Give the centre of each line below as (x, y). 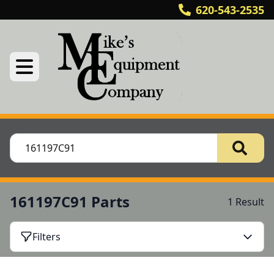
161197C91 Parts (70, 202)
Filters (46, 237)
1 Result (246, 202)
